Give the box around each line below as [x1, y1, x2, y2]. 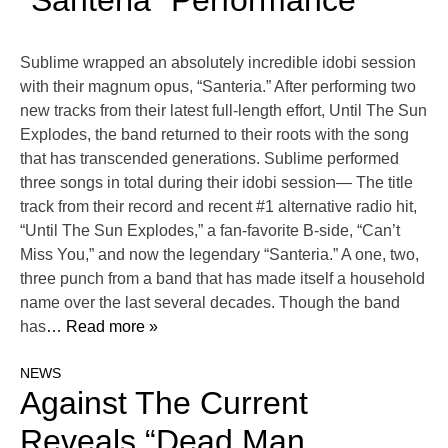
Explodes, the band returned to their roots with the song [20, 126, 409, 144]
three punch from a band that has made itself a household [20, 270, 425, 288]
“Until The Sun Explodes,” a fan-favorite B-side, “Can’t [20, 222, 400, 240]
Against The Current [20, 385, 308, 422]
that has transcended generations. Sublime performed [20, 150, 399, 168]
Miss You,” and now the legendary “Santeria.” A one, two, [20, 246, 419, 264]
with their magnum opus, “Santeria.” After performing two [20, 78, 416, 96]
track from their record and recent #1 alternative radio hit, [20, 198, 417, 216]
